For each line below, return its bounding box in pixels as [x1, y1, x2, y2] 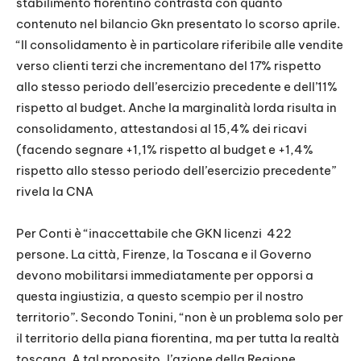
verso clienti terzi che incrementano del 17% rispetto [16, 58, 322, 74]
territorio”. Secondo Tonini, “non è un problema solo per [16, 309, 343, 326]
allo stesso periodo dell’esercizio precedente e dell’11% [16, 79, 338, 95]
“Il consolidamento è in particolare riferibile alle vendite [16, 37, 343, 53]
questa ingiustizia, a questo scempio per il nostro [16, 288, 304, 305]
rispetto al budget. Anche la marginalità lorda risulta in [16, 100, 337, 116]
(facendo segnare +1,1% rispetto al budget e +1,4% [16, 142, 313, 158]
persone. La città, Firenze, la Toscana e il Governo [16, 247, 312, 263]
